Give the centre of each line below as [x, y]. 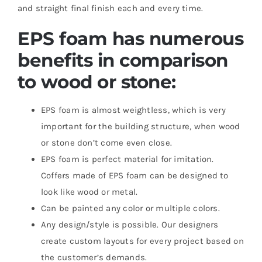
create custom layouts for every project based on [142, 241]
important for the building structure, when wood [141, 127]
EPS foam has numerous [131, 39]
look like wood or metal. [89, 192]
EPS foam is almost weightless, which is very [133, 110]
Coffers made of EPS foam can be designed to [135, 176]
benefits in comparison [123, 61]
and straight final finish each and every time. [111, 8]
